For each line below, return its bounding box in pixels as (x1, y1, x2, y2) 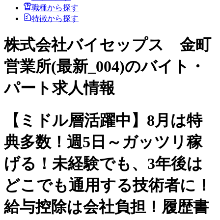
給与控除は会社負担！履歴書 (4, 197, 209, 216)
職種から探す (31, 3, 79, 12)
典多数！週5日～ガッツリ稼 (4, 133, 202, 151)
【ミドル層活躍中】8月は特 (4, 111, 202, 129)
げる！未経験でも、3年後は (4, 154, 203, 172)
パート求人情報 (4, 79, 115, 97)
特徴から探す (31, 14, 79, 23)
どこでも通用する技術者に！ (4, 176, 212, 194)
